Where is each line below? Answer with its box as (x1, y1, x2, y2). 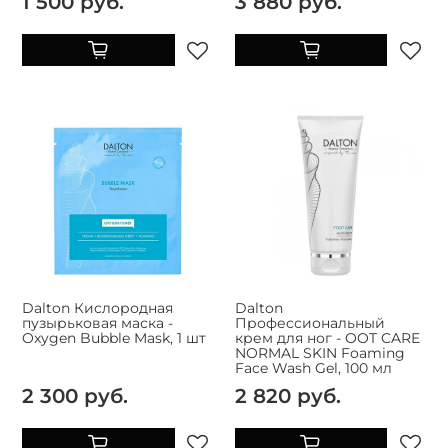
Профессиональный (234, 313, 385, 332)
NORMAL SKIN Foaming (234, 343, 405, 362)
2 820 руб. (234, 382, 341, 408)
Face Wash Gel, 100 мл (234, 358, 392, 377)
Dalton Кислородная (22, 298, 173, 317)
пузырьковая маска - (22, 313, 173, 332)
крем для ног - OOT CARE (234, 328, 420, 347)
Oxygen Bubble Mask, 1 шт (22, 328, 206, 347)
